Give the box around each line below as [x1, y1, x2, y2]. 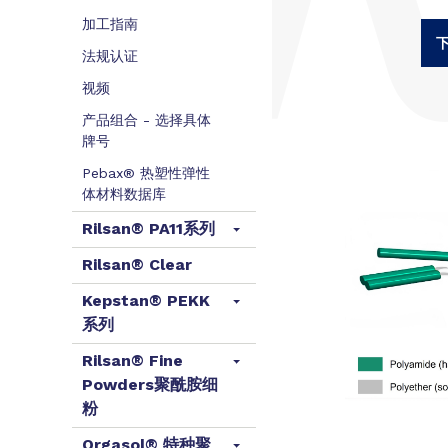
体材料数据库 [82, 186, 166, 202]
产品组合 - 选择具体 [82, 112, 211, 128]
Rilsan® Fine [82, 351, 183, 370]
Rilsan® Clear [82, 255, 192, 274]
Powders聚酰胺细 [82, 375, 218, 394]
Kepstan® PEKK [82, 291, 210, 310]
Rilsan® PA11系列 [82, 219, 215, 238]
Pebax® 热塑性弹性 [82, 165, 210, 181]
